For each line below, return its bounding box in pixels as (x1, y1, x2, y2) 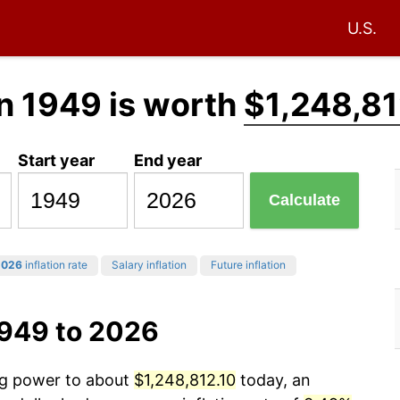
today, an (236, 371, 311, 390)
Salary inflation (112, 258, 187, 272)
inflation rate (22, 258, 87, 272)
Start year (18, 150, 96, 170)
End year (134, 150, 203, 170)
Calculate (269, 191, 341, 210)
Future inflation (211, 258, 286, 272)
